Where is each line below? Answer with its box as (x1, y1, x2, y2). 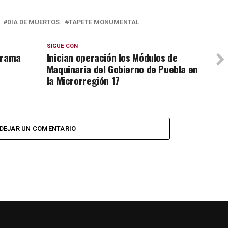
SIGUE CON (46, 43, 78, 50)
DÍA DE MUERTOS (7, 18, 60, 26)
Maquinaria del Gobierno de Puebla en (46, 62, 198, 77)
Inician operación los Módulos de (46, 50, 178, 65)
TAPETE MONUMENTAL (69, 18, 139, 26)
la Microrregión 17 (46, 73, 120, 89)
